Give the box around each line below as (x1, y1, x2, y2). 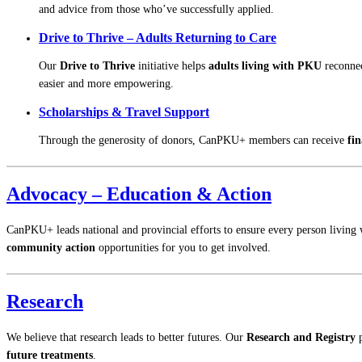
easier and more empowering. (39, 77, 174, 90)
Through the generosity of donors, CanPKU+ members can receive (39, 133, 347, 146)
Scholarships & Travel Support (39, 103, 209, 120)
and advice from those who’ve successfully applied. (39, 2, 274, 15)
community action (6, 241, 95, 254)
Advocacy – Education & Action (6, 183, 271, 204)
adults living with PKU (208, 59, 322, 72)
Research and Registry (246, 330, 356, 343)
